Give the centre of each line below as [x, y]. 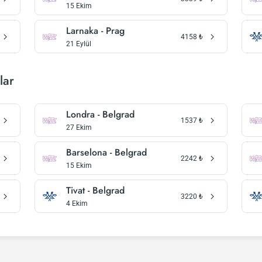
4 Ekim [77, 204]
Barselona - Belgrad [107, 152]
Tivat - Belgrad [96, 190]
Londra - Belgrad [101, 114]
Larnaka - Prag [96, 31]
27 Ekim [79, 127]
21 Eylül [79, 44]
